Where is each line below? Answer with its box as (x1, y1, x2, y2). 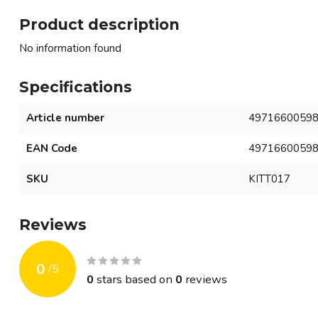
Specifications (19, 78, 132, 96)
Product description (19, 16, 180, 33)
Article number (26, 111, 104, 125)
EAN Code (26, 141, 77, 155)
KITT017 (248, 172, 290, 186)
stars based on (94, 270, 175, 287)
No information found (19, 41, 121, 55)
